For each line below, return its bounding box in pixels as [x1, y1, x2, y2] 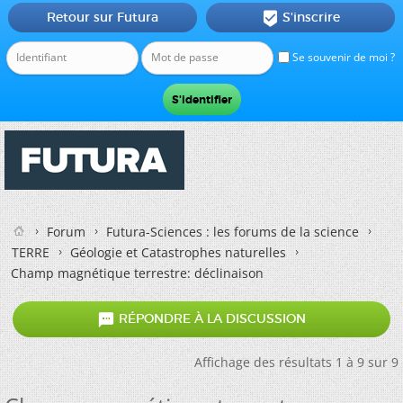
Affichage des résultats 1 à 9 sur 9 [194, 354, 399, 371]
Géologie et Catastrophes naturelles [70, 244, 286, 261]
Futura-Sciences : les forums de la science [106, 223, 359, 240]
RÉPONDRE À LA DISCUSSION [115, 310, 306, 327]
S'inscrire [282, 9, 340, 25]
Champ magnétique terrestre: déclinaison [11, 264, 264, 282]
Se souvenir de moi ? [290, 49, 395, 65]
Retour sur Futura [46, 9, 158, 25]
